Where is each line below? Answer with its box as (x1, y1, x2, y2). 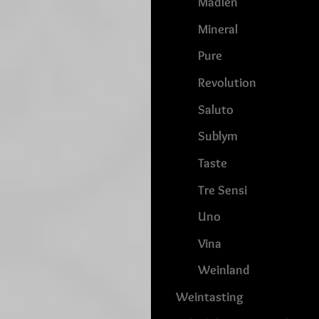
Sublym (198, 127, 239, 145)
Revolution (198, 74, 257, 91)
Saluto (198, 100, 234, 117)
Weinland (198, 261, 251, 278)
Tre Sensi (198, 181, 248, 198)
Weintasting (176, 288, 244, 305)
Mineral (198, 20, 239, 37)
